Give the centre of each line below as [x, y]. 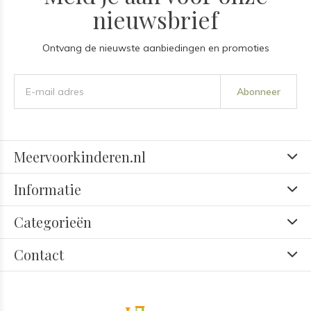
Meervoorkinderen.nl [80, 157]
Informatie [48, 189]
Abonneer [258, 92]
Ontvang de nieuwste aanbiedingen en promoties [155, 48]
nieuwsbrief [155, 19]
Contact [39, 254]
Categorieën [53, 222]
